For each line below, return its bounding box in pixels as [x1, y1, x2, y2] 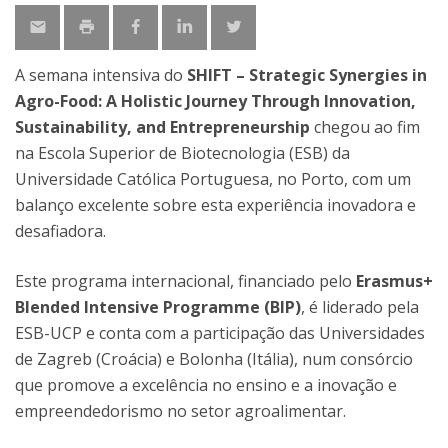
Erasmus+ [356, 270, 433, 292]
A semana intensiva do [15, 64, 187, 86]
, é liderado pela [301, 296, 419, 318]
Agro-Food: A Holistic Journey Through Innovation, [15, 90, 416, 112]
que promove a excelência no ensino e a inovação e [15, 374, 397, 396]
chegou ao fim [310, 116, 420, 138]
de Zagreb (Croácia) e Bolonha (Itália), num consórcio [15, 348, 413, 370]
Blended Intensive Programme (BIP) [15, 296, 301, 318]
